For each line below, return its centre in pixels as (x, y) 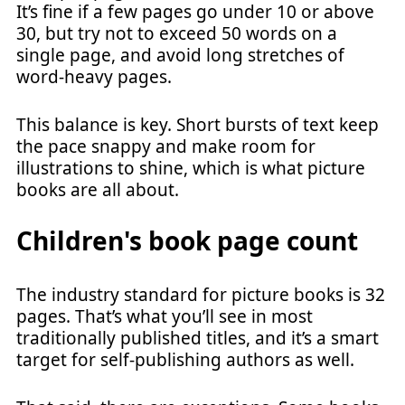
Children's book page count (187, 240)
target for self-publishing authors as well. (185, 360)
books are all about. (98, 189)
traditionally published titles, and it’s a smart (198, 338)
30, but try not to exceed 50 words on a (177, 33)
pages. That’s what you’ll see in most (165, 316)
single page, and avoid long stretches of (180, 55)
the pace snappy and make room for (166, 146)
